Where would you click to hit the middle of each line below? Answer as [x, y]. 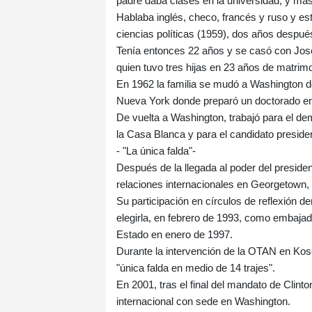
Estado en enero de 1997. [174, 235]
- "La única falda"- [156, 151]
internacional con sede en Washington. [203, 302]
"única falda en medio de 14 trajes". [196, 268]
